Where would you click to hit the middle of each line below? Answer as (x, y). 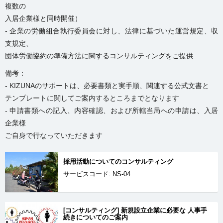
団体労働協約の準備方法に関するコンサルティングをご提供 (99, 56)
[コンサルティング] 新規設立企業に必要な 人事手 (135, 210)
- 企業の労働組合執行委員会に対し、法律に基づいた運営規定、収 (111, 31)
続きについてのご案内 (96, 217)
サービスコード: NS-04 (97, 174)
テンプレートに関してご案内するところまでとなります (92, 98)
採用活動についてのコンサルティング (118, 162)
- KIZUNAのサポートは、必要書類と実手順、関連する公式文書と (107, 86)
